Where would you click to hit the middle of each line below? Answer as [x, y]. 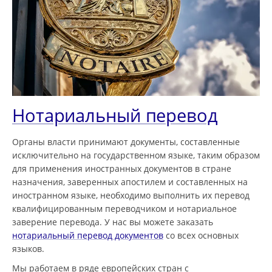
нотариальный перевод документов [88, 236]
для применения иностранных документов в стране [122, 169]
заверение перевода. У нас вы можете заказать [113, 222]
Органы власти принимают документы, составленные [126, 142]
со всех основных [201, 236]
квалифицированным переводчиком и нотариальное [124, 209]
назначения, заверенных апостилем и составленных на [130, 182]
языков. [28, 249]
